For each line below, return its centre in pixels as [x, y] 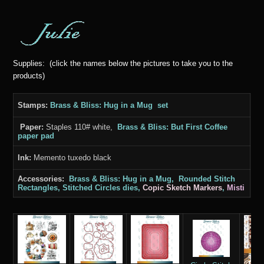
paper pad [36, 136]
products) [29, 75]
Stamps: [34, 105]
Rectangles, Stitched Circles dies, [80, 188]
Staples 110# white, [80, 127]
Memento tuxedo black [71, 158]
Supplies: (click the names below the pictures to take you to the [123, 63]
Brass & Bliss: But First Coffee [172, 127]
